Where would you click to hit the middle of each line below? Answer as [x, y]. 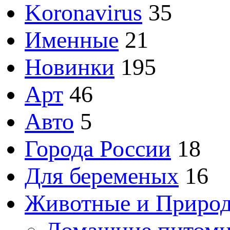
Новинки [70, 67]
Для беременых [102, 176]
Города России [98, 148]
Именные [72, 40]
